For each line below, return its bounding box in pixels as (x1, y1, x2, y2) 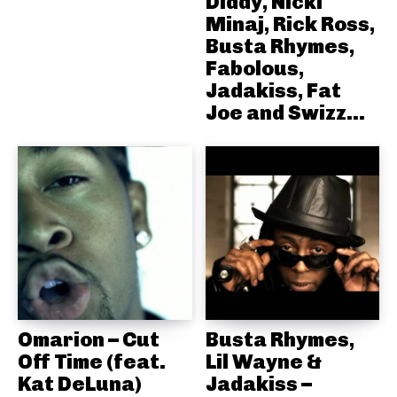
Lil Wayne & (205, 349, 322, 375)
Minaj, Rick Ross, (205, 11, 375, 36)
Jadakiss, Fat (205, 77, 341, 103)
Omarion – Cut (18, 327, 160, 353)
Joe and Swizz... (205, 99, 365, 125)
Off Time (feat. (18, 349, 166, 375)
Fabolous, (205, 55, 304, 81)
